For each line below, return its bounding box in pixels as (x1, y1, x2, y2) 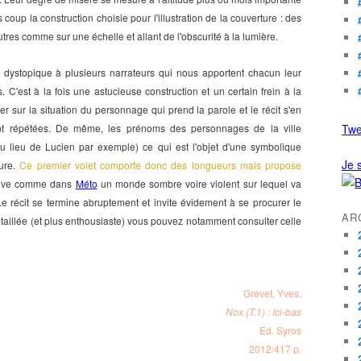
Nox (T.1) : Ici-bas (226, 305, 301, 318)
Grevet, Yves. (243, 286, 301, 300)
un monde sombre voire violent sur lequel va (97, 176, 301, 190)
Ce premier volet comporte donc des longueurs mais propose (19, 158, 302, 172)
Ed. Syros (259, 323, 301, 337)
